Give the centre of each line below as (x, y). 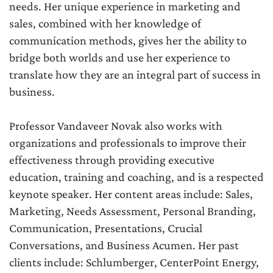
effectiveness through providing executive (112, 160)
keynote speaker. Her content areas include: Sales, (131, 194)
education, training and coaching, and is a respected (136, 177)
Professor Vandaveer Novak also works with (116, 126)
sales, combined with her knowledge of (105, 23)
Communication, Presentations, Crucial (106, 228)
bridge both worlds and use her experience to (120, 58)
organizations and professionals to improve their (128, 143)
